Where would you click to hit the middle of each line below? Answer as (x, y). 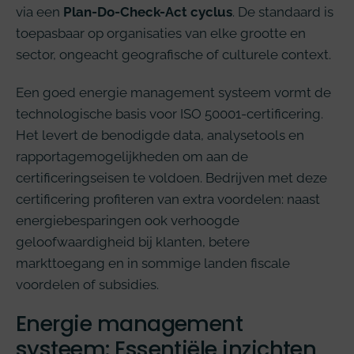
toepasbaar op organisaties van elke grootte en (161, 34)
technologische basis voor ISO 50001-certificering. (169, 113)
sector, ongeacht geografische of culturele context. (173, 55)
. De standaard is (283, 12)
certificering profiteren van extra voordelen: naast (168, 199)
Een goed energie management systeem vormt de (173, 92)
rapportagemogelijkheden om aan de (132, 156)
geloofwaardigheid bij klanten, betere (133, 241)
